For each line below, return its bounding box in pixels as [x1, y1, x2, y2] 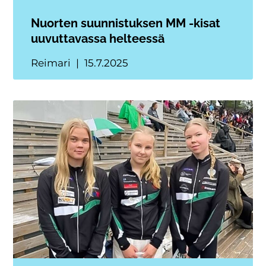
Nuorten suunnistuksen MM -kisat [31, 15, 221, 30]
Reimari [31, 56, 74, 69]
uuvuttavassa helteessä [31, 31, 165, 46]
